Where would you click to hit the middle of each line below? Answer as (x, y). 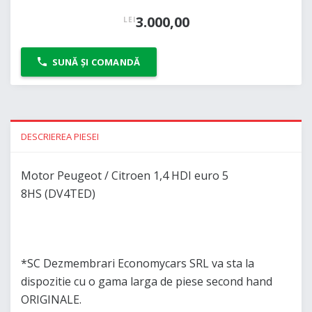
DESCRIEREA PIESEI (60, 137)
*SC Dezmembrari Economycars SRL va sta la (138, 264)
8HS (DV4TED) (58, 194)
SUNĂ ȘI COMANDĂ (96, 62)
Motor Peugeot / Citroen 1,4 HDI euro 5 (125, 176)
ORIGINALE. (51, 300)
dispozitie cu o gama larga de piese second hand (147, 282)
